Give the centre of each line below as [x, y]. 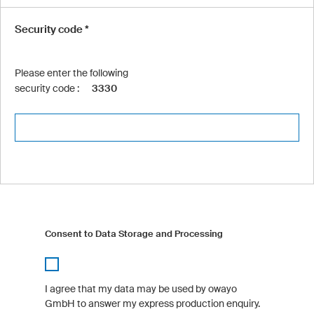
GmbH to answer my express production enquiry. [153, 303]
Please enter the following [71, 73]
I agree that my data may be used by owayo [141, 288]
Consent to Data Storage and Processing [134, 233]
